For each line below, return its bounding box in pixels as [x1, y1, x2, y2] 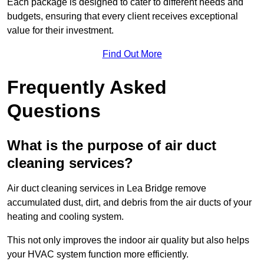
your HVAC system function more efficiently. [7, 249, 189, 259]
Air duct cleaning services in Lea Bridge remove [7, 183, 206, 193]
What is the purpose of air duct [7, 137, 216, 153]
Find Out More [102, 48, 162, 59]
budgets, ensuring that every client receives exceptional [7, 11, 238, 21]
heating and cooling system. [7, 211, 126, 222]
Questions [7, 100, 101, 121]
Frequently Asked [7, 76, 167, 98]
